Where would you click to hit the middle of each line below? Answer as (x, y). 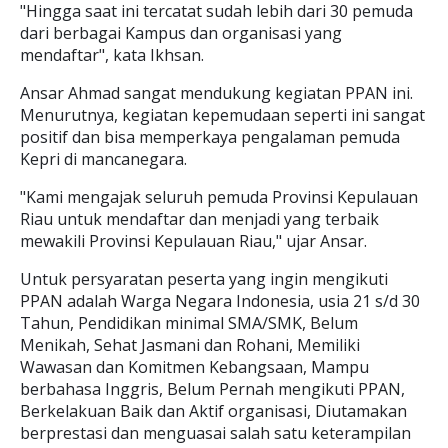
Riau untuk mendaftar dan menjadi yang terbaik (199, 219)
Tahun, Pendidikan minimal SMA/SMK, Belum (189, 323)
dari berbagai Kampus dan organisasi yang (181, 33)
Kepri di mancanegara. (105, 159)
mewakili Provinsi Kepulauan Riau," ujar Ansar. (195, 241)
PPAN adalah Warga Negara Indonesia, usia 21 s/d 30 (220, 301)
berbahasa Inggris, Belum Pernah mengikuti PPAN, (212, 389)
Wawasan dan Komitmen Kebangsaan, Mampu (194, 367)
